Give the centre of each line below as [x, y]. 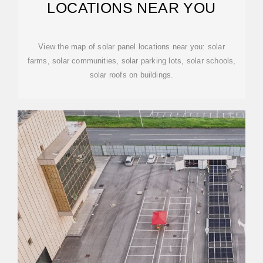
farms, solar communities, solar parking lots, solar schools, [131, 61]
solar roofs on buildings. [131, 75]
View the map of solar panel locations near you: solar [131, 47]
